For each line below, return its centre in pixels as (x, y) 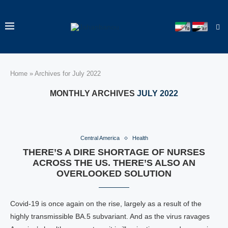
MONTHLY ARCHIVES (93, 93)
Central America (100, 138)
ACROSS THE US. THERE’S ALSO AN (114, 163)
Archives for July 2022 (68, 74)
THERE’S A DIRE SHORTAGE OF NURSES (114, 152)
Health (140, 138)
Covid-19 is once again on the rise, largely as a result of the (106, 204)
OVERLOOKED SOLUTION (114, 174)
